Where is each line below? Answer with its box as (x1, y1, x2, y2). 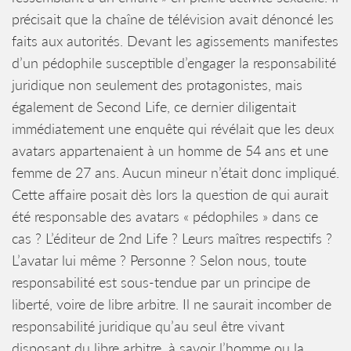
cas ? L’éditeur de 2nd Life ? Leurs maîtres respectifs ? (12, 230, 332, 247)
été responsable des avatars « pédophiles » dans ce (12, 208, 318, 225)
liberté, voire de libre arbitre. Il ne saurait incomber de (12, 295, 331, 313)
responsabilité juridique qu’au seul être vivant (12, 317, 284, 335)
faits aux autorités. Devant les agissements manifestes (12, 32, 338, 49)
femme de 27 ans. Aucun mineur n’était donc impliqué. (12, 164, 339, 181)
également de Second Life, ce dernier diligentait (12, 98, 296, 115)
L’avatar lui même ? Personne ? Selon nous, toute (12, 251, 306, 269)
